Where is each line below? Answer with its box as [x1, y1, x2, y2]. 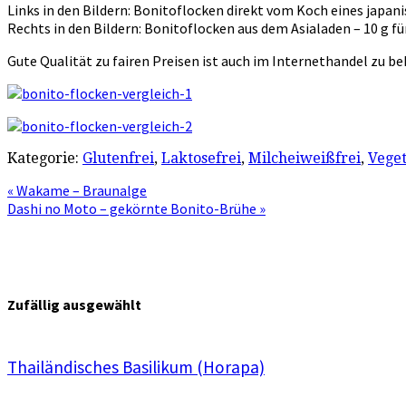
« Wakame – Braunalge [7, 180, 147, 199]
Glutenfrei [82, 149, 154, 167]
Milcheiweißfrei [248, 149, 361, 167]
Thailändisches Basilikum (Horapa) [7, 356, 265, 379]
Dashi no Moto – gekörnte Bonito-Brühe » [7, 198, 266, 217]
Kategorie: [7, 149, 82, 167]
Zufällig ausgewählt [7, 295, 141, 314]
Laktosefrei [161, 149, 241, 167]
